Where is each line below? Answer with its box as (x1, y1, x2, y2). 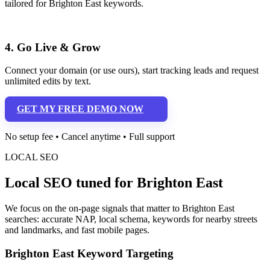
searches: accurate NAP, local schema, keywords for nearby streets (5, 214, 257, 225)
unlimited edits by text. (5, 76, 91, 87)
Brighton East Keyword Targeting (5, 246, 174, 260)
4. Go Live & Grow (5, 40, 101, 54)
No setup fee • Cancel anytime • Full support (5, 131, 175, 142)
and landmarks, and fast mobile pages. (5, 225, 149, 236)
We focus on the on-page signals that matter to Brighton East (5, 203, 234, 214)
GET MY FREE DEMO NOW (17, 104, 143, 115)
